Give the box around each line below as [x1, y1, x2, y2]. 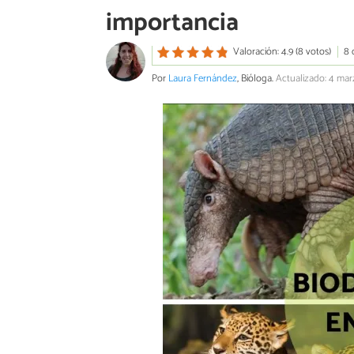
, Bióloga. [237, 70, 276, 87]
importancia [106, 2, 239, 44]
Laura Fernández [168, 70, 237, 87]
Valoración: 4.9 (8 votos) [232, 43, 331, 61]
